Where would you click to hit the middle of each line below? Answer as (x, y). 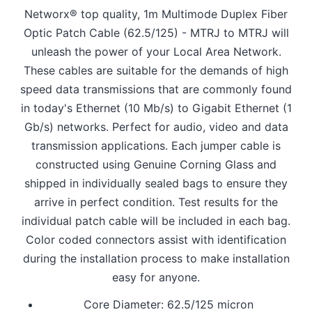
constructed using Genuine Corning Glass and (156, 165)
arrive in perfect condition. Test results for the (156, 202)
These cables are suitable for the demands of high (156, 71)
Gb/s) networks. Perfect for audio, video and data (156, 127)
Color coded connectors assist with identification (156, 240)
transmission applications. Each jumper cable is (156, 146)
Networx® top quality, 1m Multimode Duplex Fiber (156, 14)
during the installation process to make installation (156, 259)
